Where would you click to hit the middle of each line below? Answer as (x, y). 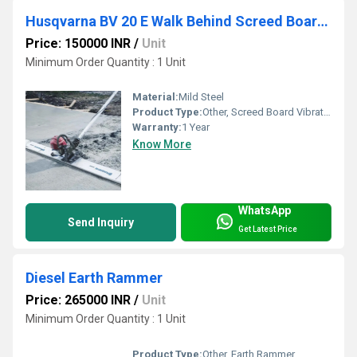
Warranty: (157, 127)
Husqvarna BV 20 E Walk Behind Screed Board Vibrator (323, 21)
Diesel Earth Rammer (94, 278)
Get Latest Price (268, 229)
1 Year (196, 127)
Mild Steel (201, 97)
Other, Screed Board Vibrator (263, 112)
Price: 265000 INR (78, 300)
